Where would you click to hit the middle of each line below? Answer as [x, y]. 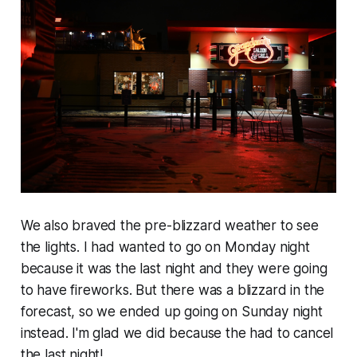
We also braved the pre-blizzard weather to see [169, 226]
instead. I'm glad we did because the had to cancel [177, 333]
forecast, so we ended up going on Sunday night [171, 312]
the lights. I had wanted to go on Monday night [165, 247]
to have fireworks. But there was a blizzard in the [173, 290]
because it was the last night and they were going [174, 269]
